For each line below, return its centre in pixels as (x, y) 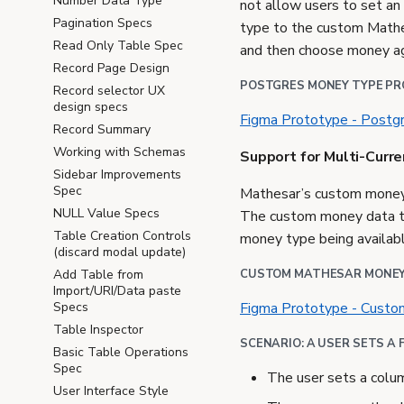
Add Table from (98, 275)
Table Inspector (98, 330)
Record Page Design (111, 68)
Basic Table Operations (121, 352)
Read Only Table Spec (118, 46)
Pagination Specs (103, 23)
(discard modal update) (119, 252)
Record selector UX (109, 91)
